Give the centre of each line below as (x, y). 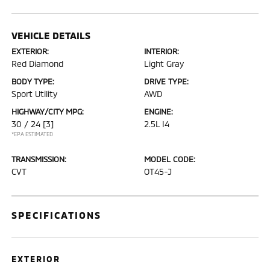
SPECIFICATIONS (57, 215)
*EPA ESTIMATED (33, 134)
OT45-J (158, 171)
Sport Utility (35, 94)
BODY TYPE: (33, 81)
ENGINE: (159, 111)
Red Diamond (38, 64)
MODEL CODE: (170, 159)
